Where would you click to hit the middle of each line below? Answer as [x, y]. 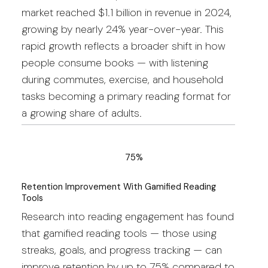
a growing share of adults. [81, 113]
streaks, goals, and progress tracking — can [121, 250]
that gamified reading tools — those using [119, 233]
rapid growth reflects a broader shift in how [123, 46]
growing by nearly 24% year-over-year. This [122, 29]
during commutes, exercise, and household [122, 79]
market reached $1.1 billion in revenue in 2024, [126, 12]
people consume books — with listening [115, 63]
